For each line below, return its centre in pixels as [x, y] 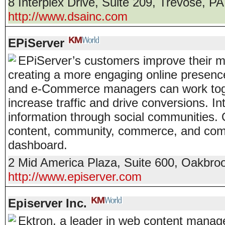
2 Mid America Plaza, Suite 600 [91, 162]
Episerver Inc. [47, 203]
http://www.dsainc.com [68, 16]
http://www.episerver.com [75, 177]
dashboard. [38, 145]
